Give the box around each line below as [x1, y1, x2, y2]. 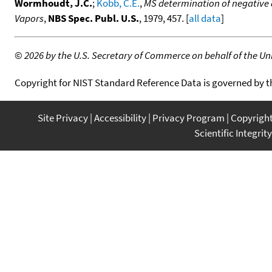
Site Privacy [38, 110, 88, 124]
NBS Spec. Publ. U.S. [48, 11, 139, 25]
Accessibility [94, 110, 146, 124]
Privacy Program [152, 110, 225, 124]
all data [189, 11, 221, 25]
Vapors [15, 11, 44, 25]
